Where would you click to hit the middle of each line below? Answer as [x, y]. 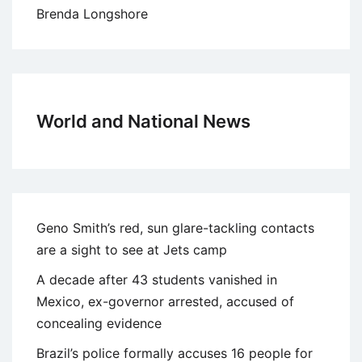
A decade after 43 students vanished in [157, 279]
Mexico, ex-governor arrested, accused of [165, 301]
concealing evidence [99, 323]
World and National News [143, 121]
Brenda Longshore [92, 13]
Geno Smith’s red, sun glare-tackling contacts [175, 227]
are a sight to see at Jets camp [132, 249]
